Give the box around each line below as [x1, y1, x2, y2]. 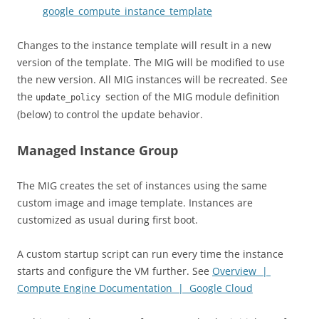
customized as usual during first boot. [17, 213, 198, 226]
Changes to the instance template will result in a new [17, 38, 271, 52]
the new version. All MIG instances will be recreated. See [17, 73, 288, 86]
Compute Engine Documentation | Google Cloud [17, 281, 253, 295]
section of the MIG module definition [105, 90, 280, 103]
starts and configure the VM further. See [17, 264, 212, 278]
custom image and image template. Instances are [17, 196, 253, 209]
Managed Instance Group [17, 142, 178, 159]
